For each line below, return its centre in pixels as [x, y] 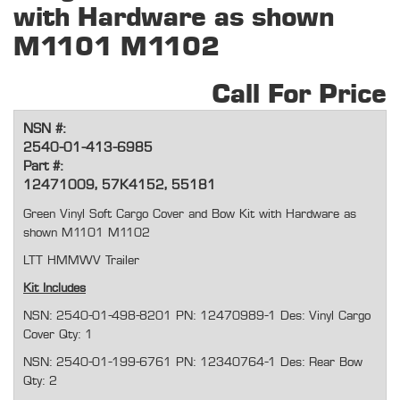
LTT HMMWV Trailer [81, 261]
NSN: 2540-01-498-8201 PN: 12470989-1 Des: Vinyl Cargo [197, 317]
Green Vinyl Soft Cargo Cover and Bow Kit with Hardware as [190, 215]
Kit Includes [54, 289]
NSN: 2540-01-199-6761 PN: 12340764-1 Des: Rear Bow [193, 363]
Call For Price [299, 95]
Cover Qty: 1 [58, 335]
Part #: [43, 167]
